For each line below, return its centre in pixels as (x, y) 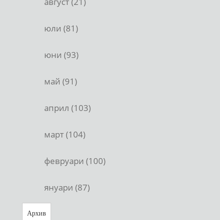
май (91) (61, 81)
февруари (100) (75, 161)
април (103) (68, 108)
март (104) (65, 134)
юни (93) (61, 55)
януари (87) (67, 187)
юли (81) (61, 28)
